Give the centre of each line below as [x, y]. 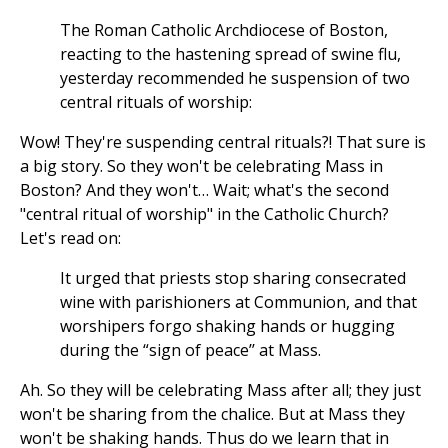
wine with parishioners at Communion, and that [238, 302]
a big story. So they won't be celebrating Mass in [201, 166]
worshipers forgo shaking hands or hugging [227, 326]
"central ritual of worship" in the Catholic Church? [204, 214]
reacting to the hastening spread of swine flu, [230, 54]
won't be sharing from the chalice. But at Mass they [212, 414]
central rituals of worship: [156, 102]
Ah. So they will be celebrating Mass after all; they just [220, 390]
